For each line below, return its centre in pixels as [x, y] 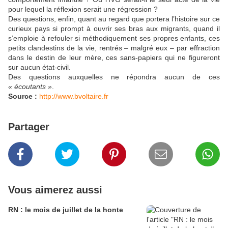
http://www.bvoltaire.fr [74, 96]
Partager [29, 127]
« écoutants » [30, 87]
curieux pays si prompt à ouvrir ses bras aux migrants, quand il [114, 29]
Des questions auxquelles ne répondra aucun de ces [114, 77]
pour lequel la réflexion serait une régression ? [83, 9]
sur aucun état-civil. [39, 67]
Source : [23, 96]
